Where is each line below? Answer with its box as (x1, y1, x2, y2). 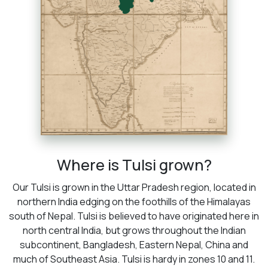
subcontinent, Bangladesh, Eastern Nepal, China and (20, 237, 248, 251)
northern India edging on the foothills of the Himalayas (17, 194, 251, 208)
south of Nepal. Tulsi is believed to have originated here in (9, 209, 259, 223)
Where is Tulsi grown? (56, 154, 212, 175)
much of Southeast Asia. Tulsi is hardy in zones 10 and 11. (13, 252, 255, 266)
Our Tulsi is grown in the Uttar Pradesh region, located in (12, 180, 256, 194)
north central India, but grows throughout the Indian (22, 223, 246, 237)
